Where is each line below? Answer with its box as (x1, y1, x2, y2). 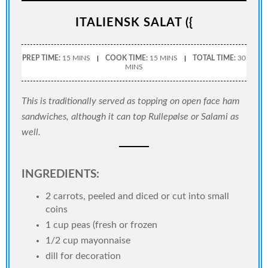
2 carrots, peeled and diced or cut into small (45, 191, 229, 201)
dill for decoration (45, 251, 121, 261)
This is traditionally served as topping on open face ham (22, 96, 240, 106)
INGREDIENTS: (22, 168, 99, 180)
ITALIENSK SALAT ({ (75, 16, 193, 29)
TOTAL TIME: (193, 54, 236, 62)
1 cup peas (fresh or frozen (45, 220, 157, 230)
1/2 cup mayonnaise (45, 235, 130, 245)
